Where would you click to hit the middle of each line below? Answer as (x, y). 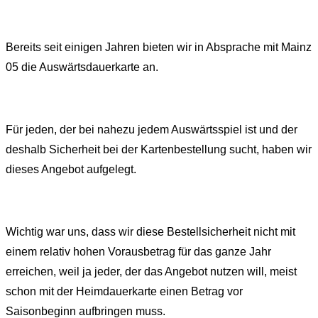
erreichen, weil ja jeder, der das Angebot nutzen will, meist (151, 272)
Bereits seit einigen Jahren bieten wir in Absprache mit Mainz (159, 48)
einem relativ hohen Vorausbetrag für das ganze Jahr (138, 252)
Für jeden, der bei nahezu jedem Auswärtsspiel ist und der (152, 130)
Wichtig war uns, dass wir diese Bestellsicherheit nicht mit (150, 232)
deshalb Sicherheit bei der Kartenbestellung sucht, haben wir (159, 150)
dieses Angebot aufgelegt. (71, 170)
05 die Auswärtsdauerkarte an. (82, 67)
